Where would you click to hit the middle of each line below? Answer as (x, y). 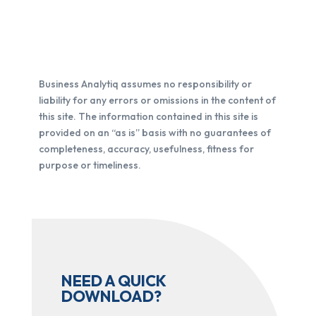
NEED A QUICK (113, 281)
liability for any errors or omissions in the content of (157, 100)
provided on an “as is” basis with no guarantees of (154, 133)
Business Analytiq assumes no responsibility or (145, 84)
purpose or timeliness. (90, 165)
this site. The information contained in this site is (148, 116)
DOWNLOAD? (111, 296)
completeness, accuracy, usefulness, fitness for (146, 149)
